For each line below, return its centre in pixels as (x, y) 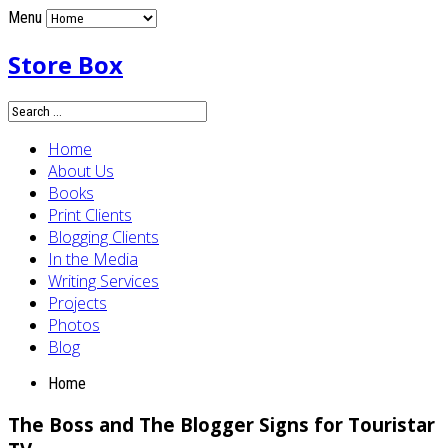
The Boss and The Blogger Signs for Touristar (221, 424)
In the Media (93, 258)
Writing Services (103, 280)
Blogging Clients (103, 236)
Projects (77, 302)
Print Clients (90, 214)
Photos (74, 324)
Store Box (65, 64)
